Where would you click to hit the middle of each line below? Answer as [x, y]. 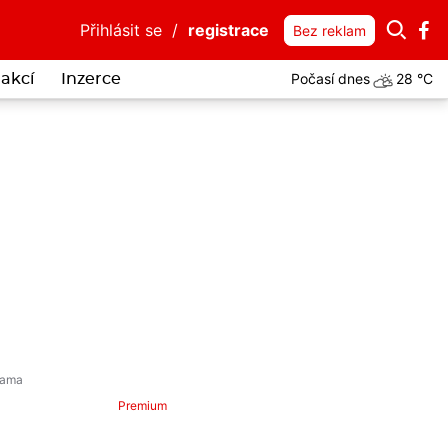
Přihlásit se [121, 30]
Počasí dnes [330, 79]
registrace [228, 30]
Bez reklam [329, 30]
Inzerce [90, 78]
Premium [143, 405]
